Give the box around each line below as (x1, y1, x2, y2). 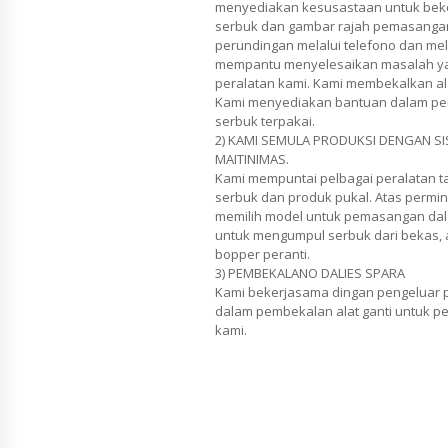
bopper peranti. (215, 245, 310, 264)
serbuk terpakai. (215, 112, 315, 131)
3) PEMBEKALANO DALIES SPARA (215, 264, 405, 283)
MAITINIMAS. (215, 150, 289, 169)
